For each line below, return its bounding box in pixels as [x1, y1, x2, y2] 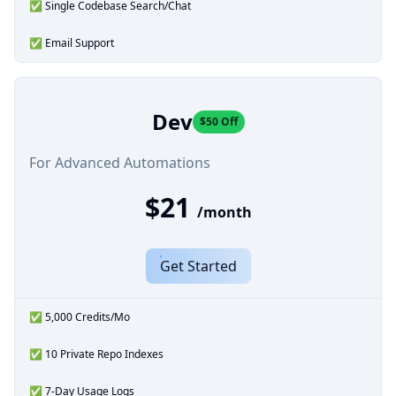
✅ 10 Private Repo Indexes [29, 346, 164, 362]
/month [196, 202, 252, 222]
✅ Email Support [29, 34, 114, 50]
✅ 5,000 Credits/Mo [29, 308, 130, 324]
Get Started [159, 255, 237, 276]
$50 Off [199, 113, 238, 129]
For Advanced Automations [29, 152, 210, 172]
